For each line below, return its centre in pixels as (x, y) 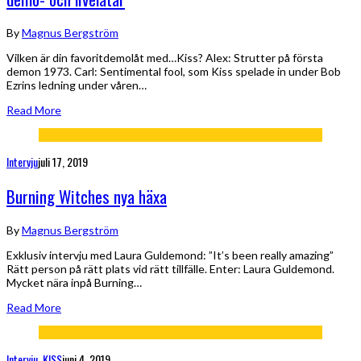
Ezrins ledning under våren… (77, 85)
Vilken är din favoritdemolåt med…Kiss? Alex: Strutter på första (165, 57)
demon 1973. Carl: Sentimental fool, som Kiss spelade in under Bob (174, 71)
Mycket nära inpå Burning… (74, 282)
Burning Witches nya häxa (87, 197)
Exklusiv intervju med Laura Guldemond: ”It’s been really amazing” (172, 255)
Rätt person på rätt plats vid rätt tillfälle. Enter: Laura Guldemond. (170, 268)
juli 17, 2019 (63, 161)
